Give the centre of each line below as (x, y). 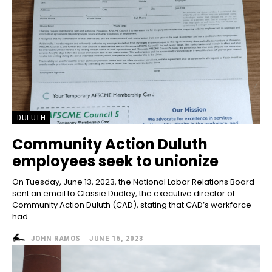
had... (23, 217)
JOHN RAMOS (56, 238)
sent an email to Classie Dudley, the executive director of (124, 194)
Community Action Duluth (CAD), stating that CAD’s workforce (132, 205)
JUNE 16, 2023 (117, 238)
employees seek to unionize (115, 161)
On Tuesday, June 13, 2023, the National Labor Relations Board (133, 182)
